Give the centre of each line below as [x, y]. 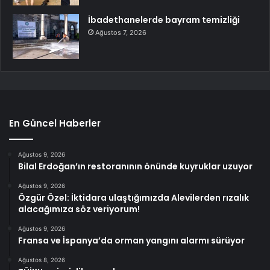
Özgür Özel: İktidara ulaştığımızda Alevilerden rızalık [133, 198]
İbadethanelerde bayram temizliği [164, 20]
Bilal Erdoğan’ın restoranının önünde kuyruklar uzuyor [135, 167]
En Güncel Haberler [55, 124]
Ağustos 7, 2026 [121, 33]
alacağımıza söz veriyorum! [79, 209]
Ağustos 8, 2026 [42, 260]
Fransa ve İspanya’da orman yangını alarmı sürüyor [131, 241]
